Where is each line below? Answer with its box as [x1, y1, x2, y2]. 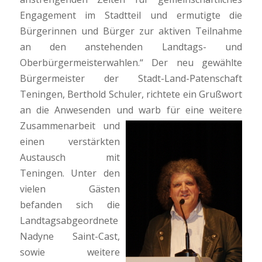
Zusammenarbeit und [19, 119, 120, 132]
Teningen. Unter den [19, 166, 120, 180]
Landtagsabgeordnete [19, 213, 118, 227]
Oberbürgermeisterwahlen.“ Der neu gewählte [19, 56, 243, 69]
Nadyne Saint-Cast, [19, 229, 120, 243]
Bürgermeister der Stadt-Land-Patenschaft [19, 71, 243, 85]
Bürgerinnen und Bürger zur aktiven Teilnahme [19, 24, 243, 37]
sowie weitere [19, 245, 120, 258]
